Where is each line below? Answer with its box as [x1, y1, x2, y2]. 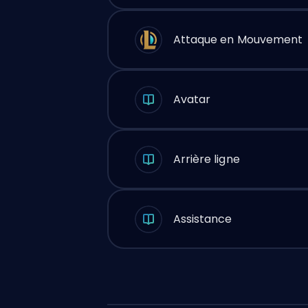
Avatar [173, 91, 211, 107]
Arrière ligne [173, 151, 240, 167]
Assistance [173, 210, 232, 227]
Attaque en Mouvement [173, 31, 303, 47]
